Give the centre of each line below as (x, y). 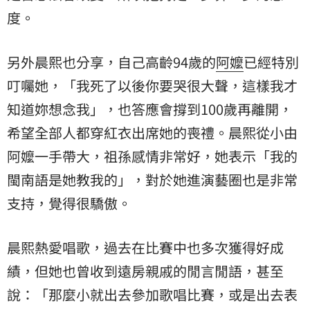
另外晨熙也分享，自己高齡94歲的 (111, 62)
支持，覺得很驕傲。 (69, 203)
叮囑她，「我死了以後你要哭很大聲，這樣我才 (152, 85)
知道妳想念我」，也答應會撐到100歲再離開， (150, 109)
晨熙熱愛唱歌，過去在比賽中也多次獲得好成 (145, 247)
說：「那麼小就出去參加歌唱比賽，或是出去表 (152, 294)
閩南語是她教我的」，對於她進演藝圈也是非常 (152, 179)
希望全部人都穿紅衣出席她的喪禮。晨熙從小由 (152, 132)
